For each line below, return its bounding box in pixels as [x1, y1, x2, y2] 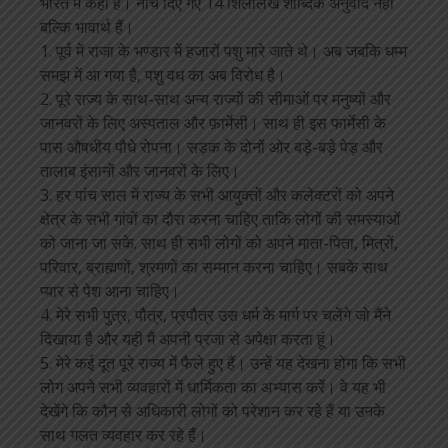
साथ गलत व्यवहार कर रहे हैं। [40, 424, 207, 446]
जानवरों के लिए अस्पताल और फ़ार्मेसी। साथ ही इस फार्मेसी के [40, 112, 386, 134]
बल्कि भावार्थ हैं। [40, 16, 134, 38]
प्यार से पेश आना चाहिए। [40, 280, 180, 302]
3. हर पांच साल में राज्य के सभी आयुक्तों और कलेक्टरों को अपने [40, 184, 394, 206]
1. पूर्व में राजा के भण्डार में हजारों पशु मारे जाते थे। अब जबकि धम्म [40, 40, 407, 62]
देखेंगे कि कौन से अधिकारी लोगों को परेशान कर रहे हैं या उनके [40, 400, 385, 422]
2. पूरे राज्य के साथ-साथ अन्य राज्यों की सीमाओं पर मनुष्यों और [40, 88, 391, 110]
